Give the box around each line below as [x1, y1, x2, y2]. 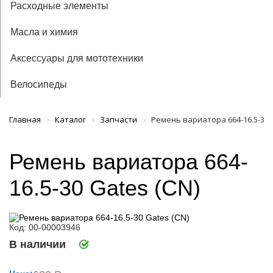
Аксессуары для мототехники [10, 53, 143, 63]
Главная [9, 114, 41, 125]
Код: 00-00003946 [9, 222, 80, 232]
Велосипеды [10, 79, 67, 90]
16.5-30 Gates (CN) [9, 175, 200, 200]
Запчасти [100, 114, 137, 125]
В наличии [9, 238, 66, 250]
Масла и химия [10, 27, 78, 37]
